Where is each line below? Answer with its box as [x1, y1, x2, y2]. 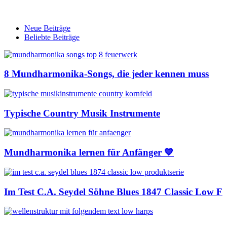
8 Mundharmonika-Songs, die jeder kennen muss [4, 68, 209, 80]
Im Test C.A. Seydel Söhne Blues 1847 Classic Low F [4, 186, 222, 197]
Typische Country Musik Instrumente [4, 107, 160, 119]
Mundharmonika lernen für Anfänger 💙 [4, 147, 174, 158]
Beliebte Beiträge [24, 32, 80, 42]
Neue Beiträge [24, 23, 70, 32]
